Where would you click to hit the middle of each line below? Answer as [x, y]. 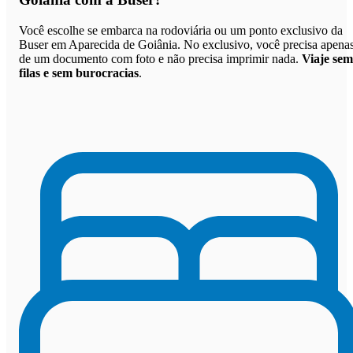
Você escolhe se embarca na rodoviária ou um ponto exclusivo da [181, 30]
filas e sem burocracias [79, 72]
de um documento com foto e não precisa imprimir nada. [160, 58]
